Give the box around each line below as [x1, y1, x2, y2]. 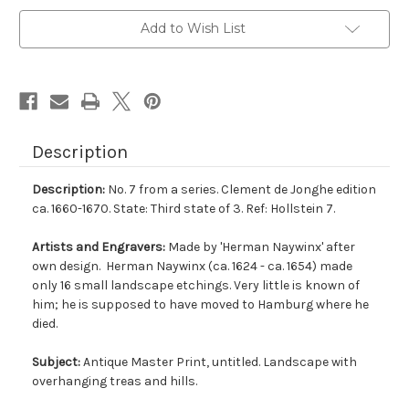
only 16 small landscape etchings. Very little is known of [32, 277, 360, 293]
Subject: [32, 353, 83, 370]
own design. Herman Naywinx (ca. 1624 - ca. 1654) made [32, 257, 352, 274]
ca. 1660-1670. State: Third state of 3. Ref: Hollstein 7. [32, 200, 335, 216]
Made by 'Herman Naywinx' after [168, 238, 355, 255]
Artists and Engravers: [32, 238, 168, 255]
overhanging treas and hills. [32, 372, 197, 389]
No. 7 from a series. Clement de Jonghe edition [108, 181, 376, 197]
